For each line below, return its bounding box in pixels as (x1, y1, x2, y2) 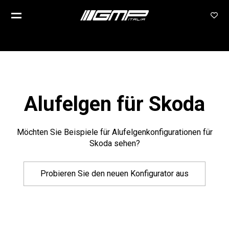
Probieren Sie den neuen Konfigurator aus (40, 169, 189, 178)
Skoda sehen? (89, 139, 140, 148)
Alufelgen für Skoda (24, 92, 205, 116)
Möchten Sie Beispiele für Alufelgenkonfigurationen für (16, 127, 213, 137)
